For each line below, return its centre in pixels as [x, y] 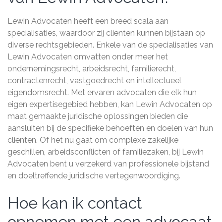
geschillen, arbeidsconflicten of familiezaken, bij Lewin [106, 152]
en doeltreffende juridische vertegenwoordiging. [94, 176]
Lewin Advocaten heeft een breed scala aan [88, 21]
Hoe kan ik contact [75, 203]
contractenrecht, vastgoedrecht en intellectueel [94, 81]
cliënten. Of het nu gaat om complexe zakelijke [93, 140]
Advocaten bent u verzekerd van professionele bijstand [108, 164]
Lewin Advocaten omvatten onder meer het [88, 57]
